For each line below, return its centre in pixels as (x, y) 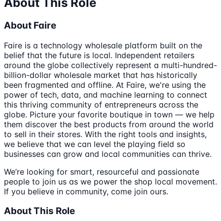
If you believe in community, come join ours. (86, 191)
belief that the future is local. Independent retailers (99, 55)
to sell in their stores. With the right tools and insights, (105, 134)
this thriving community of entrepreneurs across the (101, 104)
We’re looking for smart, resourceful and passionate (102, 171)
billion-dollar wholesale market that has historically (101, 75)
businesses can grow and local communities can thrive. (108, 154)
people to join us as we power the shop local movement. (110, 181)
